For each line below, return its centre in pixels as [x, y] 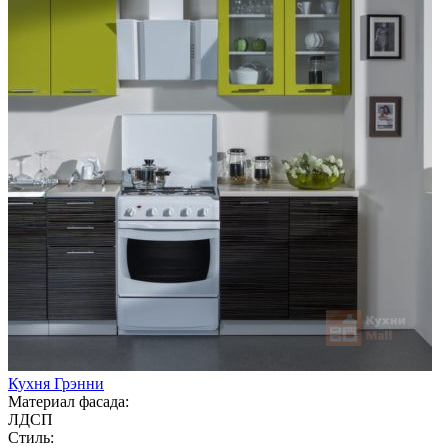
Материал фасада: [68, 401]
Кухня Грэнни [56, 383]
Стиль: [31, 437]
